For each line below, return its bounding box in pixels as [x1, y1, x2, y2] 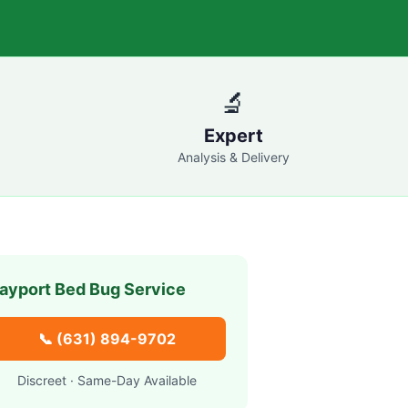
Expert [203, 125, 263, 147]
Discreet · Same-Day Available [16, 372, 197, 388]
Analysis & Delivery [177, 149, 290, 165]
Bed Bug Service [50, 280, 186, 299]
